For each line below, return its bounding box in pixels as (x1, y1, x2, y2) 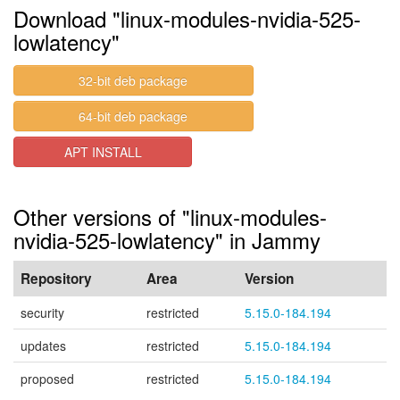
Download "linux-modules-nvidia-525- (13, 3, 361, 34)
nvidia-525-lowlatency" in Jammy (13, 224, 321, 255)
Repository (21, 269, 92, 288)
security (21, 304, 64, 321)
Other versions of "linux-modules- (13, 201, 327, 232)
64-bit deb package (79, 107, 188, 125)
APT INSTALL (63, 143, 142, 161)
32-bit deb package (79, 71, 188, 89)
